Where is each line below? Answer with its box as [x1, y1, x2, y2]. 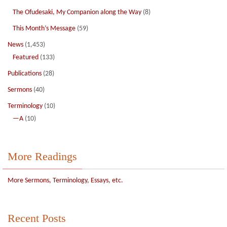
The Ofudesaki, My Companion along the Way [13, 9, 141, 16]
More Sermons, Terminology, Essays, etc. [8, 177, 123, 184]
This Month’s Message [13, 25, 75, 32]
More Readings [8, 150, 77, 163]
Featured [13, 54, 39, 61]
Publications [8, 70, 42, 78]
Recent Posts [8, 212, 66, 224]
